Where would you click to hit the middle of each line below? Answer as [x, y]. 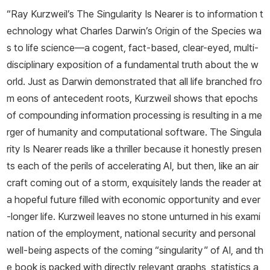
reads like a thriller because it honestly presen [163, 149]
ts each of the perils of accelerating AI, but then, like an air [133, 166]
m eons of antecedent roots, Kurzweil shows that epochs [132, 99]
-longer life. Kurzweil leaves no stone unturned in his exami [133, 217]
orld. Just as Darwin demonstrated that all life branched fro [134, 82]
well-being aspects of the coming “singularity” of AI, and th [135, 250]
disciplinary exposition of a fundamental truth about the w [133, 65]
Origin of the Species [200, 31]
